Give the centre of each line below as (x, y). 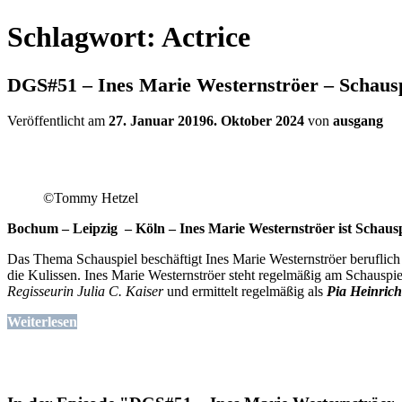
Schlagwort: (84, 37)
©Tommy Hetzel (91, 198)
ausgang (358, 121)
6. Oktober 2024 (255, 121)
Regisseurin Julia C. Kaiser (85, 292)
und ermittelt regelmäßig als (245, 292)
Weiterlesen (42, 322)
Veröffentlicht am (58, 121)
